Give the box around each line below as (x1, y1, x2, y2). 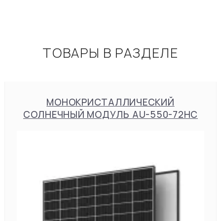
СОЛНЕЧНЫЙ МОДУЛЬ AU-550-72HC (23, 108, 198, 121)
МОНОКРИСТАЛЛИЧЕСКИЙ (46, 96, 175, 109)
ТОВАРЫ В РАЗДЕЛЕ (42, 43, 179, 62)
